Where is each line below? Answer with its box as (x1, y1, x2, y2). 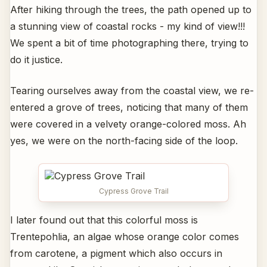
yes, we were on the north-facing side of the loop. (10, 135, 238, 147)
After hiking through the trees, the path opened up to (10, 4, 252, 16)
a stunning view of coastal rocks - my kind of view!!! (10, 20, 245, 33)
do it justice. (10, 54, 63, 66)
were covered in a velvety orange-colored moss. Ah (10, 118, 246, 131)
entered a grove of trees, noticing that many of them (10, 101, 248, 114)
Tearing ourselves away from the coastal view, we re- (10, 85, 254, 97)
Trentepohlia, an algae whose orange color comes (10, 231, 239, 243)
